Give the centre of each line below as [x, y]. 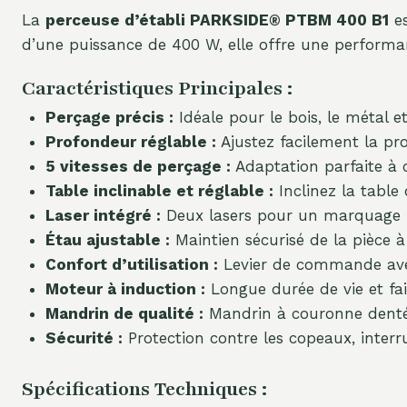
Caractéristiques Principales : [157, 88]
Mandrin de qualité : [124, 313]
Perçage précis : [109, 117]
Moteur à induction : [125, 288]
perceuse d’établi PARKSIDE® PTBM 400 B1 [217, 20]
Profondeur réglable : [130, 141]
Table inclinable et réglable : [159, 190]
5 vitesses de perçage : [138, 166]
